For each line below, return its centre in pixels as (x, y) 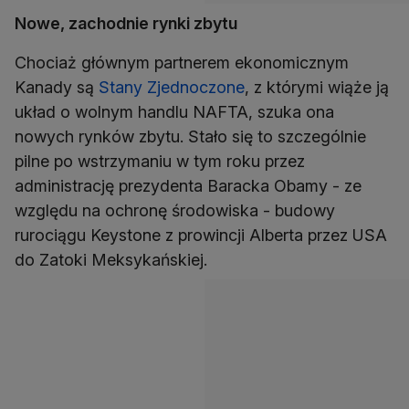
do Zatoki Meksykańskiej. (111, 260)
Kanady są (57, 88)
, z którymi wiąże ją (317, 88)
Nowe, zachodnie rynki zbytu (126, 24)
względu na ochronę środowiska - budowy (175, 211)
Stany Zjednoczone (172, 88)
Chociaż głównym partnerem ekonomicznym (182, 63)
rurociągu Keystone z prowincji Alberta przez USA (201, 236)
